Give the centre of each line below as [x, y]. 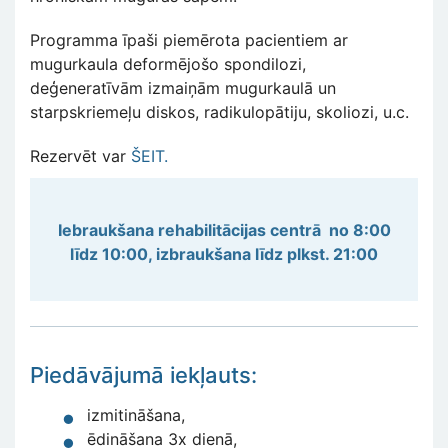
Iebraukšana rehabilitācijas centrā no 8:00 [224, 230]
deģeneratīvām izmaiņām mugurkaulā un [183, 88]
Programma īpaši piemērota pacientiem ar [189, 40]
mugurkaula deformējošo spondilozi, [168, 64]
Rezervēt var [80, 156]
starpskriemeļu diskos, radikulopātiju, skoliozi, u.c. [219, 112]
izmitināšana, [136, 415]
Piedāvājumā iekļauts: [143, 375]
